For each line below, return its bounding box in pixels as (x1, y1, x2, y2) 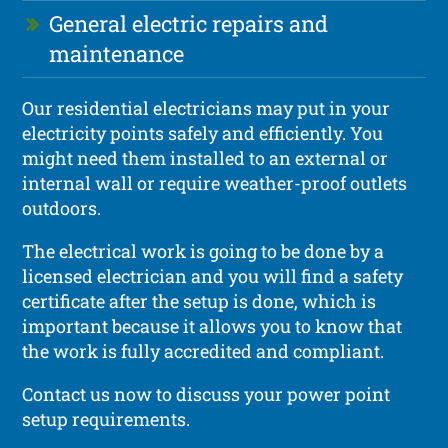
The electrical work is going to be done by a (22, 238, 385, 263)
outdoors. (22, 195, 102, 220)
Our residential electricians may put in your (22, 95, 391, 120)
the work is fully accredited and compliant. (22, 338, 385, 363)
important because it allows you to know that (22, 313, 403, 338)
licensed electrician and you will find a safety (22, 263, 404, 288)
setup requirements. (22, 406, 191, 431)
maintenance (49, 38, 185, 68)
